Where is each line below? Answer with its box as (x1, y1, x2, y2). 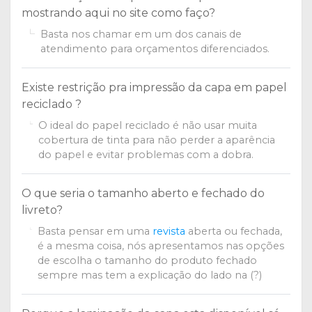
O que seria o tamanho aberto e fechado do (22, 187, 265, 201)
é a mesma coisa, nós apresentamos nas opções (38, 240, 285, 253)
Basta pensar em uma (38, 225, 153, 238)
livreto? (22, 203, 63, 217)
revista (153, 225, 186, 238)
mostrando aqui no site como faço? (22, 6, 215, 20)
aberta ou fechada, (185, 225, 283, 238)
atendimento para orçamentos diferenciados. (40, 42, 270, 56)
